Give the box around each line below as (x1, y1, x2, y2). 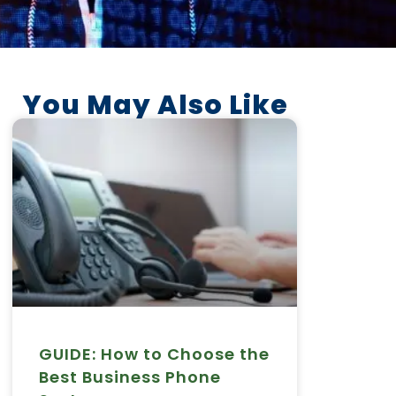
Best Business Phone (39, 365, 221, 388)
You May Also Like (21, 87, 288, 125)
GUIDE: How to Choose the (39, 342, 270, 365)
